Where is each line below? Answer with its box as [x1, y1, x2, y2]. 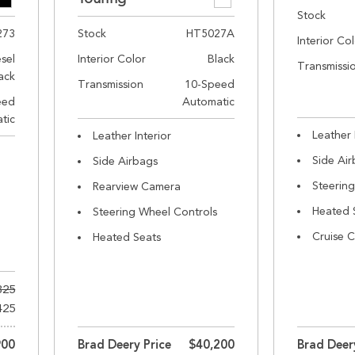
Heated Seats [93, 231, 162, 243]
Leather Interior [93, 129, 172, 142]
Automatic [182, 95, 235, 108]
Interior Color [78, 52, 147, 65]
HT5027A [186, 27, 235, 40]
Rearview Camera [93, 180, 181, 193]
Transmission [78, 78, 144, 90]
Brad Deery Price [78, 338, 172, 352]
